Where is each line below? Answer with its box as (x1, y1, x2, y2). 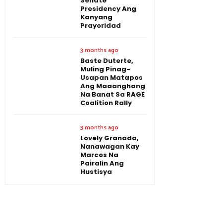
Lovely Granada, (80, 133, 139, 143)
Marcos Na (80, 150, 118, 160)
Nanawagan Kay (80, 141, 139, 151)
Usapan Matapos (80, 72, 143, 82)
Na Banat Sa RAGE (80, 89, 145, 99)
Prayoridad (80, 20, 121, 30)
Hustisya (80, 166, 112, 176)
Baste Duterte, (80, 55, 133, 65)
